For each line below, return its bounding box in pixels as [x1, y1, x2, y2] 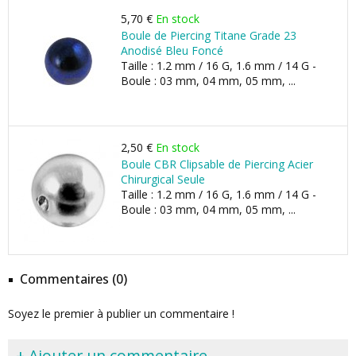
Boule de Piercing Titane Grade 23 [121, 28, 296, 43]
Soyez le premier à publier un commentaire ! [8, 306, 234, 321]
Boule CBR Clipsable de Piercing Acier [121, 157, 313, 172]
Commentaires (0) [20, 270, 127, 288]
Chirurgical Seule [121, 172, 205, 187]
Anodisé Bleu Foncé [121, 43, 223, 58]
